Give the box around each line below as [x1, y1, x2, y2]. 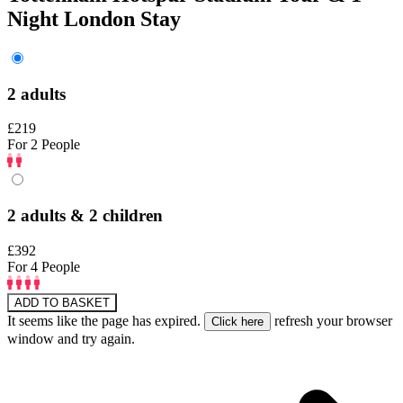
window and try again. [7, 330, 135, 346]
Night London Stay [7, 7, 181, 31]
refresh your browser [271, 312, 392, 328]
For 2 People [7, 137, 80, 153]
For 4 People [7, 258, 80, 274]
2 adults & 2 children [7, 206, 163, 226]
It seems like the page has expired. [7, 312, 204, 328]
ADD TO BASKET [14, 295, 110, 309]
